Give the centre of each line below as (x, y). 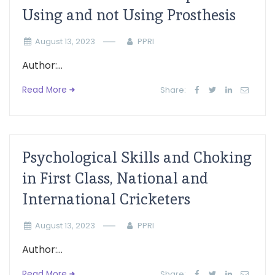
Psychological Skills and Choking (137, 157)
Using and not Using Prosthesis (129, 15)
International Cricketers (106, 199)
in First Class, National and (115, 178)
